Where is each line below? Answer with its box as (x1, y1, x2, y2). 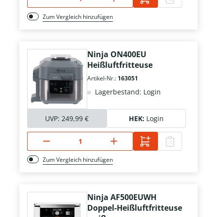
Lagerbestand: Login (93, 87, 161, 97)
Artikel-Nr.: (87, 74, 118, 83)
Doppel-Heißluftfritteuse (87, 202, 182, 214)
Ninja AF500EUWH (87, 192, 156, 203)
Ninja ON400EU (87, 49, 146, 60)
